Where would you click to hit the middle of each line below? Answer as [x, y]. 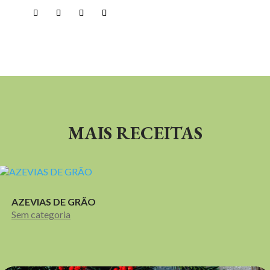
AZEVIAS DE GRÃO [54, 201]
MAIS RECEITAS [135, 133]
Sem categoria [41, 214]
